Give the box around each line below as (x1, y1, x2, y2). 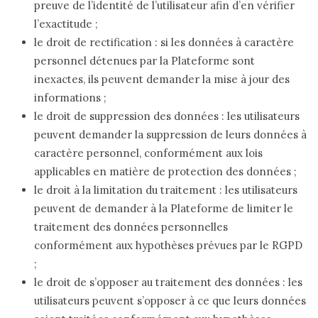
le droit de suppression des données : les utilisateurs (34, 109, 300, 123)
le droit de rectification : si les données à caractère (34, 35, 294, 49)
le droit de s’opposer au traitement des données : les (34, 275, 302, 289)
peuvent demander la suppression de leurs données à (34, 127, 307, 141)
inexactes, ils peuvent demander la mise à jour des (34, 72, 290, 86)
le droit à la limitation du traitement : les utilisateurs (34, 182, 297, 197)
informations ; (34, 90, 106, 104)
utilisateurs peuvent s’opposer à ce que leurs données (34, 293, 306, 307)
